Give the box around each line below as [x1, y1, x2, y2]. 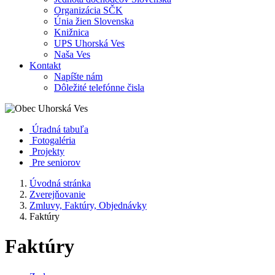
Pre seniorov [32, 157, 80, 168]
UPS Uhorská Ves [54, 38, 125, 48]
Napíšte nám [54, 71, 103, 82]
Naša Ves [54, 49, 90, 60]
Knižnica [54, 27, 89, 37]
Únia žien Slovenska [54, 16, 134, 26]
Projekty [32, 146, 64, 157]
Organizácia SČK [54, 5, 123, 15]
